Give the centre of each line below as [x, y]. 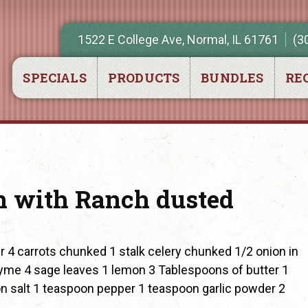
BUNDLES [232, 77]
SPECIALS [55, 77]
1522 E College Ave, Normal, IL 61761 [178, 40]
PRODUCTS [144, 77]
